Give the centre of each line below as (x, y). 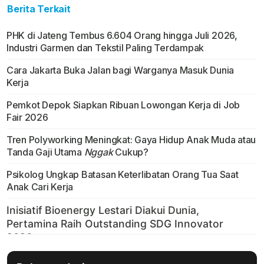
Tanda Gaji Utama (45, 152)
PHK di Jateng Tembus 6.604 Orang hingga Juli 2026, (122, 36)
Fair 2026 (27, 118)
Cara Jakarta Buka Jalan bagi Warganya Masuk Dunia (120, 70)
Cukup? (131, 152)
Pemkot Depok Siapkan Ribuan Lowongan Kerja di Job (123, 105)
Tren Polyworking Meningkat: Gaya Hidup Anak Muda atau (131, 140)
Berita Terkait (39, 9)
